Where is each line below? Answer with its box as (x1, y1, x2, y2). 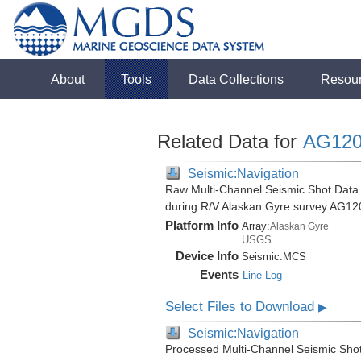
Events (199, 268, 239, 281)
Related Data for (156, 131, 302, 152)
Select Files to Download (164, 299, 318, 314)
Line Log (242, 269, 282, 281)
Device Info (175, 249, 239, 263)
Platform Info (164, 218, 239, 232)
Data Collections (189, 72, 284, 86)
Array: (241, 220, 270, 232)
